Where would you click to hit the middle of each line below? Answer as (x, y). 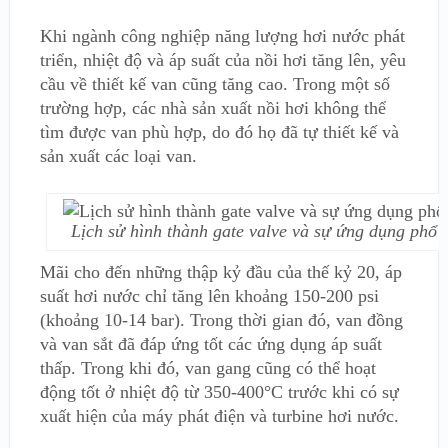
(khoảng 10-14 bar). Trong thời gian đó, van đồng (221, 320)
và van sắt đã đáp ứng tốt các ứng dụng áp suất (210, 344)
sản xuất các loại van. (118, 156)
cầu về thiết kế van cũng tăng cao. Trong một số (214, 84)
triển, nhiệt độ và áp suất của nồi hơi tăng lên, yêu (222, 60)
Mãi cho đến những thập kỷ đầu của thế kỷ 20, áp (220, 272)
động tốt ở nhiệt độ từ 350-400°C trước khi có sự (219, 392)
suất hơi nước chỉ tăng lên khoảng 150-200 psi (209, 296)
